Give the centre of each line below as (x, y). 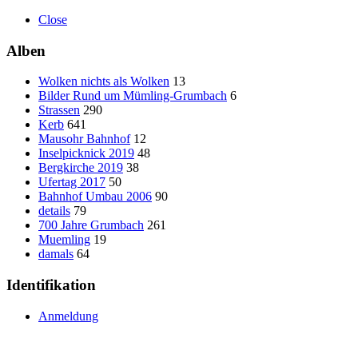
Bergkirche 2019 (81, 168)
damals (56, 254)
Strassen (59, 110)
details (54, 211)
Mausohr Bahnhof (84, 139)
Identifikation (51, 285)
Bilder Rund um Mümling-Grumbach (133, 96)
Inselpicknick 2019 (86, 153)
